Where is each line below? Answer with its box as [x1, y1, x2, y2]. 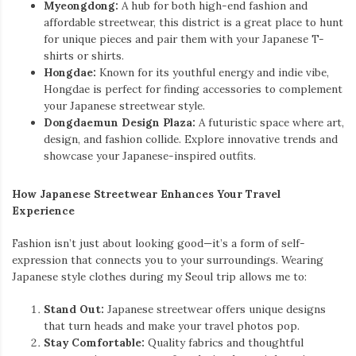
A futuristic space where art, [195, 114, 344, 130]
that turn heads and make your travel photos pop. [44, 319, 300, 334]
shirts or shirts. [44, 48, 124, 63]
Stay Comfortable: [44, 335, 145, 350]
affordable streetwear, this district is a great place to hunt [44, 14, 343, 29]
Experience [12, 203, 75, 218]
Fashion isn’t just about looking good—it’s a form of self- [12, 235, 305, 250]
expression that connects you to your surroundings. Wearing [12, 252, 323, 267]
